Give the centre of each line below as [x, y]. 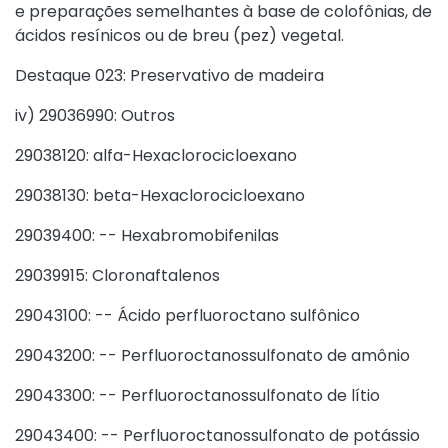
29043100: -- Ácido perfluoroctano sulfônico [187, 315]
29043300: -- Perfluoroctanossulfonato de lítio [197, 395]
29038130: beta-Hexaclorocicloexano [160, 195]
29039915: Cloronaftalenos [117, 275]
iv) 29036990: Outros [95, 115]
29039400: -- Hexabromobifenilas [147, 235]
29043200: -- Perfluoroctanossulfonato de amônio [212, 355]
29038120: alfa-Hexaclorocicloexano [156, 155]
